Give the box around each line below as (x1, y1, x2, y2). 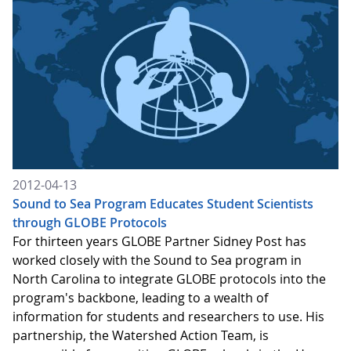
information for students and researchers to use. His (13, 307, 324, 325)
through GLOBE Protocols (13, 213, 167, 231)
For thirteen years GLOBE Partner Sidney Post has (13, 232, 306, 250)
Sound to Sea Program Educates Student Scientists (13, 194, 313, 212)
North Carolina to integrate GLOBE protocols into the (13, 270, 326, 288)
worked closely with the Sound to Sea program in (13, 251, 302, 269)
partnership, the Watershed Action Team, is (13, 326, 269, 344)
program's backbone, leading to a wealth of (13, 288, 268, 306)
